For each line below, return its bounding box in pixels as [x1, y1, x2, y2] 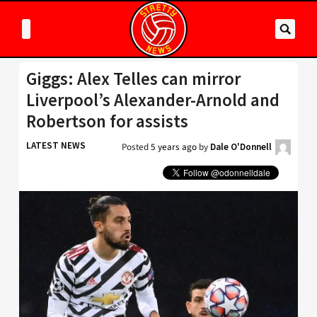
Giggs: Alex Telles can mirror [26, 68, 241, 90]
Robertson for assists [26, 110, 188, 132]
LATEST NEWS [26, 139, 86, 151]
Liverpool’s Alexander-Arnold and [26, 89, 279, 111]
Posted [122, 140, 151, 154]
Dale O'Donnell [210, 141, 272, 153]
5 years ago [151, 140, 197, 154]
